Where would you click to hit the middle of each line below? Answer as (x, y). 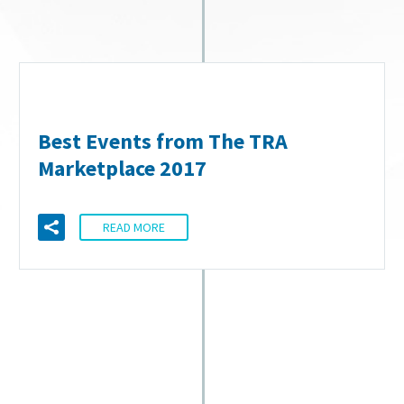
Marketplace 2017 (122, 169)
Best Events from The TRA (163, 142)
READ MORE (134, 228)
